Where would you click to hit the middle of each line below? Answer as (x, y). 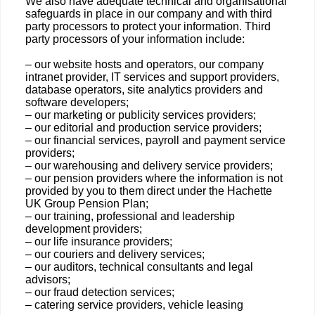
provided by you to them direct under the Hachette (149, 191)
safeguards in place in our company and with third (149, 14)
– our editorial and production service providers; (143, 128)
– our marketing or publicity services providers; (141, 115)
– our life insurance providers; (99, 242)
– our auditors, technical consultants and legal (139, 267)
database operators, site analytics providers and (144, 90)
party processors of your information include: (135, 39)
